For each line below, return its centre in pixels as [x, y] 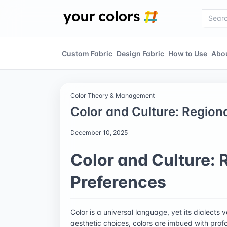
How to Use [188, 53]
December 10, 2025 [99, 132]
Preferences [118, 182]
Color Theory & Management [112, 95]
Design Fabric [140, 53]
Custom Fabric [87, 53]
